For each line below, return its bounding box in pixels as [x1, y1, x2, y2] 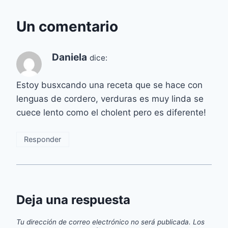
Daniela [52, 51, 87, 64]
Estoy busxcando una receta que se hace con [16, 80, 203, 91]
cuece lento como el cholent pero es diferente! [16, 107, 206, 118]
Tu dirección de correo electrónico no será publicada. [16, 218, 191, 226]
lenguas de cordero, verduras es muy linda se [16, 94, 204, 104]
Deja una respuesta [16, 192, 130, 208]
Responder [24, 134, 62, 144]
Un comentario [16, 18, 118, 36]
